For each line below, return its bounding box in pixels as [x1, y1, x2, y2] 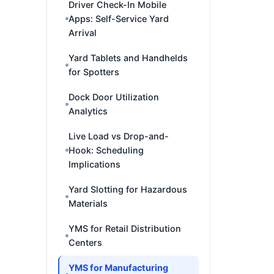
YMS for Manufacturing [68, 262, 168, 273]
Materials [68, 198, 108, 209]
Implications [68, 159, 120, 169]
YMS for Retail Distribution [68, 223, 181, 234]
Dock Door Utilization [68, 92, 159, 102]
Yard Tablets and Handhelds [68, 53, 188, 63]
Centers [68, 237, 102, 248]
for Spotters [68, 67, 119, 77]
